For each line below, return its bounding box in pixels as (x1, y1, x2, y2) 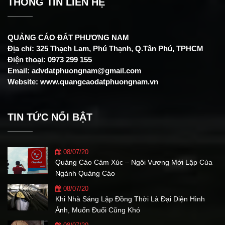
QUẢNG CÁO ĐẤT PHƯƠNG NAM (8, 33, 131, 42)
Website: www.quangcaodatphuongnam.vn (8, 77, 158, 86)
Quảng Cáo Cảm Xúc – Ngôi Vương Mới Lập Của (55, 158, 212, 166)
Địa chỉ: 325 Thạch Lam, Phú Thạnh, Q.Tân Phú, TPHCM (8, 44, 203, 53)
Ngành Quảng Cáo (55, 169, 115, 177)
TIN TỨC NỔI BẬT (8, 111, 92, 123)
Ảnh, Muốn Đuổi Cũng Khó (55, 206, 140, 214)
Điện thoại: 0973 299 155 (8, 55, 92, 64)
